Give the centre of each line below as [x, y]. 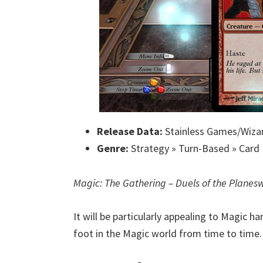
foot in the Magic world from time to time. [168, 233]
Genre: [113, 148]
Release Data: [130, 131]
